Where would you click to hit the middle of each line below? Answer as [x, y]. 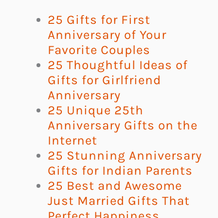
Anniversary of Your [107, 35]
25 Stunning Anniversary [125, 156]
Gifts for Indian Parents [120, 171]
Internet [73, 141]
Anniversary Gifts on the [123, 126]
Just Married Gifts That [119, 201]
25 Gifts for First [99, 20]
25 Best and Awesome [115, 186]
